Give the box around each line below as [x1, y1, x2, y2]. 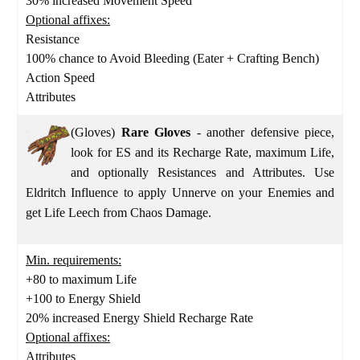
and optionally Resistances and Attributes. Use [71, 165, 334, 179]
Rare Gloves [121, 125, 190, 139]
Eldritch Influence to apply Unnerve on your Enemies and [26, 185, 334, 199]
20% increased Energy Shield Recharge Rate [26, 310, 253, 325]
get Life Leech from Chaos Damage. [26, 205, 215, 219]
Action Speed [26, 70, 95, 84]
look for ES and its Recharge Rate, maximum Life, [71, 145, 334, 159]
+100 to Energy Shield [26, 291, 141, 305]
